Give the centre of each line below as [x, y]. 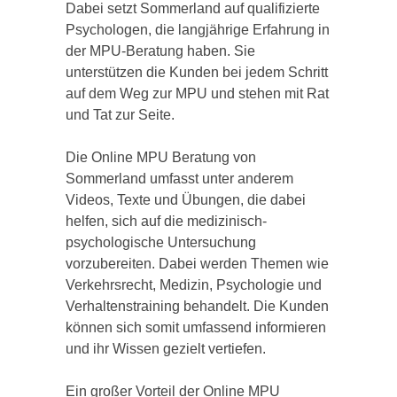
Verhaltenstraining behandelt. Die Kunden [197, 306]
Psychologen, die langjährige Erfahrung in [198, 30]
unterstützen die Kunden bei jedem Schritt [197, 72]
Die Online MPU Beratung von [161, 157]
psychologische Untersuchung [161, 242]
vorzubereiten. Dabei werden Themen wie [197, 264]
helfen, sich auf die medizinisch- [166, 221]
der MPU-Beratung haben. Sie [160, 51]
